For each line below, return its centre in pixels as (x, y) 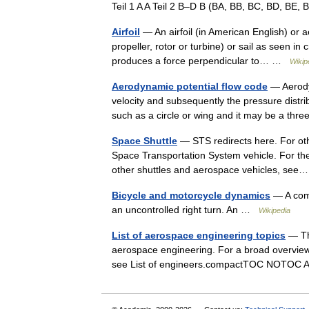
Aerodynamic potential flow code (190, 86)
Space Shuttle (144, 141)
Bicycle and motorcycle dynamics (191, 195)
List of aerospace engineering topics (199, 235)
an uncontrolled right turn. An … (185, 210)
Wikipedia (275, 210)
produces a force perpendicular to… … (201, 61)
